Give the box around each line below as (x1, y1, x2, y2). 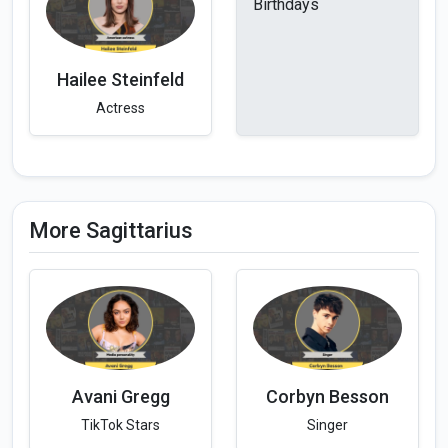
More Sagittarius (29, 217, 193, 243)
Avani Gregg (71, 385, 170, 407)
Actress (96, 99, 145, 116)
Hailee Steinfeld (57, 68, 184, 90)
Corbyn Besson (266, 385, 389, 407)
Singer (307, 416, 348, 433)
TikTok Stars (81, 416, 160, 433)
